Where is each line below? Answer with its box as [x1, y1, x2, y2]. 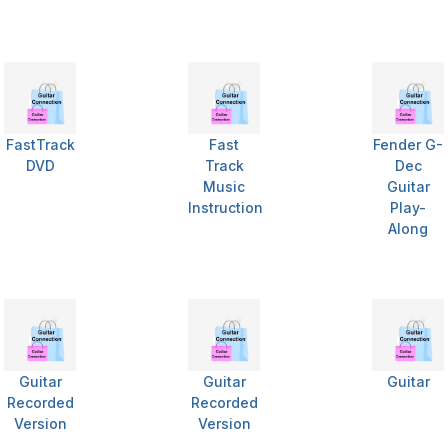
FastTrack [5, 136, 75, 154]
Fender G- [373, 136, 443, 154]
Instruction [188, 199, 263, 217]
